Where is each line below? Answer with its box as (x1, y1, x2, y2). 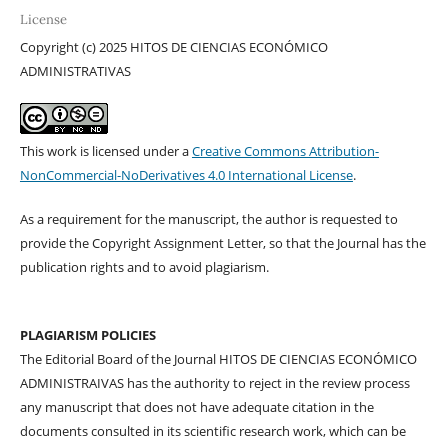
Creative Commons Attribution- (191, 141, 379, 160)
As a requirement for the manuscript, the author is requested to (19, 209, 398, 228)
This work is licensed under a (19, 141, 192, 160)
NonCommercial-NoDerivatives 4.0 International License (19, 165, 353, 184)
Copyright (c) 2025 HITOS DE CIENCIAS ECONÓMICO (19, 37, 328, 56)
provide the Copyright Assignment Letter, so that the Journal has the (19, 233, 426, 252)
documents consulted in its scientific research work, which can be (19, 421, 406, 440)
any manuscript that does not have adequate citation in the (19, 397, 374, 416)
